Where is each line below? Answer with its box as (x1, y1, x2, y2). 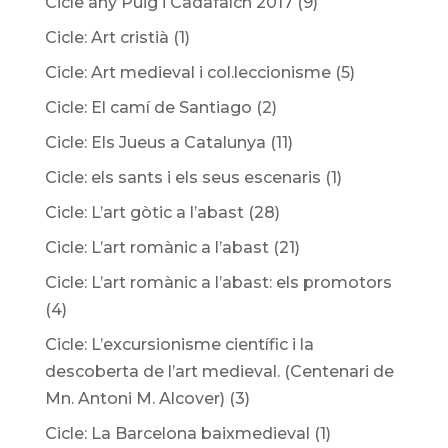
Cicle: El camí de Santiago (44, 98, 252, 117)
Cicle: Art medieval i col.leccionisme (44, 63, 331, 82)
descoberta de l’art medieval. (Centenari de (44, 362, 394, 381)
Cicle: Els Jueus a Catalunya (44, 133, 266, 152)
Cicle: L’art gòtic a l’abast (44, 203, 244, 222)
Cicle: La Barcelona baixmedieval (44, 424, 310, 443)
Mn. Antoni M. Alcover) (44, 389, 225, 408)
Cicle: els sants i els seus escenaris (44, 168, 321, 187)
